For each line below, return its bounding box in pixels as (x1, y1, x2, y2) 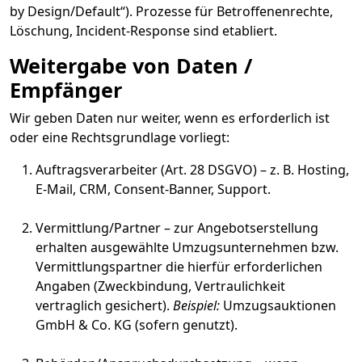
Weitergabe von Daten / (10, 52, 252, 79)
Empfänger (10, 76, 122, 103)
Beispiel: (173, 297, 220, 314)
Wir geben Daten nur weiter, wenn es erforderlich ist (10, 109, 330, 127)
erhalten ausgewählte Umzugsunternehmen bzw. (36, 238, 339, 256)
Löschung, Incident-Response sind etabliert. (10, 22, 277, 40)
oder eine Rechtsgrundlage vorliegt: (10, 128, 229, 146)
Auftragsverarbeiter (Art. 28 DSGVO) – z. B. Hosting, (36, 161, 349, 179)
